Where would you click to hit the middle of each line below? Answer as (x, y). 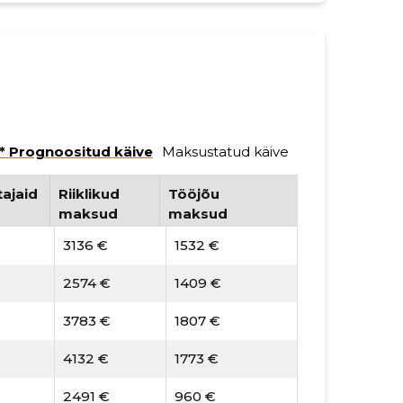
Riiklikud (89, 194)
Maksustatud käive (225, 152)
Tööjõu (193, 194)
